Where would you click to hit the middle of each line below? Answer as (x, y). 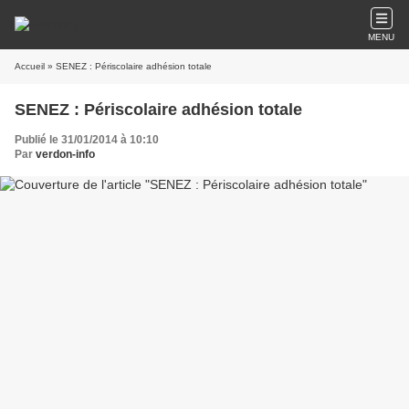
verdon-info (65, 154)
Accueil (30, 66)
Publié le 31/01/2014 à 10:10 (87, 140)
